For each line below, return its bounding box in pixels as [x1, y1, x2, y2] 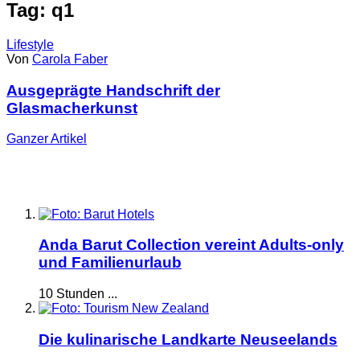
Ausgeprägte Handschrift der [6, 81, 220, 99]
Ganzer [6, 132, 48, 146]
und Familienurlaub [39, 254, 182, 272]
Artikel [48, 132, 87, 146]
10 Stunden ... [39, 286, 117, 301]
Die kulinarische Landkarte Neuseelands [39, 330, 337, 348]
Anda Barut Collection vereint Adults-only [39, 236, 344, 254]
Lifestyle [6, 37, 54, 51]
